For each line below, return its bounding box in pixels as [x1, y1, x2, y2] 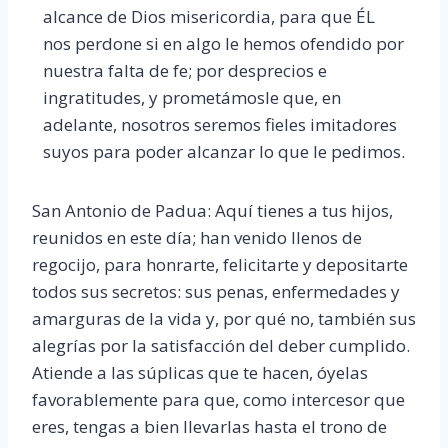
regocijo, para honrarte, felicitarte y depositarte [32, 252, 408, 276]
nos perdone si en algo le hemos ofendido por [42, 31, 404, 55]
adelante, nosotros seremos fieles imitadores [42, 112, 397, 136]
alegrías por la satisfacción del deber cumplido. [32, 333, 410, 357]
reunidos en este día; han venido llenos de [32, 225, 362, 249]
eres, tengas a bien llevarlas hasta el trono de [32, 414, 387, 438]
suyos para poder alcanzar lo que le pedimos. [42, 139, 405, 163]
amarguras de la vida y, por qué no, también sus [32, 306, 416, 330]
